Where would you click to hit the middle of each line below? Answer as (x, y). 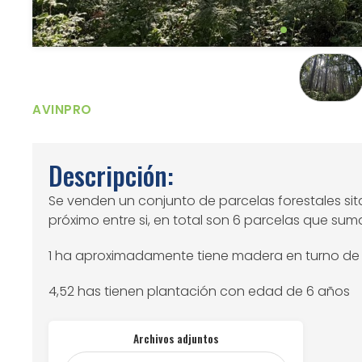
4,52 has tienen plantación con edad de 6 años (200, 291)
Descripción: (112, 175)
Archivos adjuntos (176, 338)
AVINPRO (62, 109)
